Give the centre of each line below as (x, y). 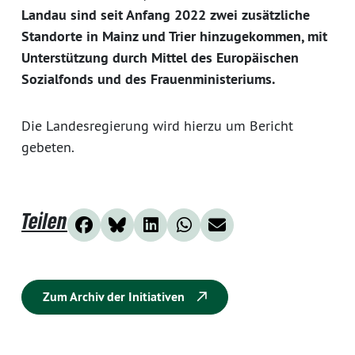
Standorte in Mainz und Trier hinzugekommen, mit (174, 36)
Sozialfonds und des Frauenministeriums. (148, 79)
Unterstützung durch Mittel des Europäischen (160, 58)
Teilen (44, 221)
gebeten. (48, 147)
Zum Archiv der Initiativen (115, 297)
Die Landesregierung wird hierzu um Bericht (157, 126)
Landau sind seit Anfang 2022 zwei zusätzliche (166, 15)
